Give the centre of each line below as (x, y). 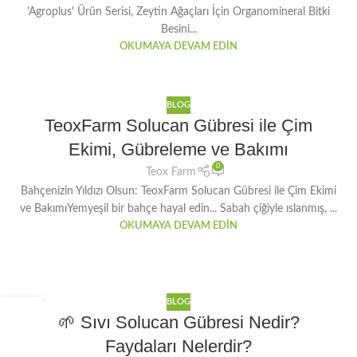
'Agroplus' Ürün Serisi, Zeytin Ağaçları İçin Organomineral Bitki (178, 12)
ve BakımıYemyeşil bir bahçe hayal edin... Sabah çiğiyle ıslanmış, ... (178, 209)
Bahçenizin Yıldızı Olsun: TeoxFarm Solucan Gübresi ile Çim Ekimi (178, 191)
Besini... (178, 30)
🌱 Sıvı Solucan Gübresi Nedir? (178, 323)
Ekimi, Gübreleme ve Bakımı (178, 150)
